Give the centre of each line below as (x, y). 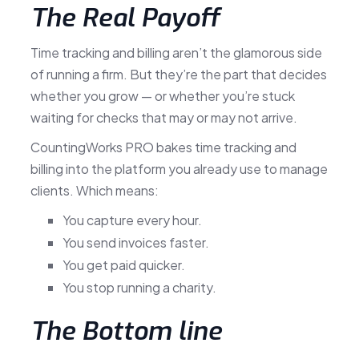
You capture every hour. (132, 220)
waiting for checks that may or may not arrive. (163, 117)
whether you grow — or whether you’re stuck (162, 95)
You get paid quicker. (123, 264)
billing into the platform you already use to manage (179, 168)
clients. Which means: (94, 190)
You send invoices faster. (135, 242)
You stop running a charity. (139, 287)
